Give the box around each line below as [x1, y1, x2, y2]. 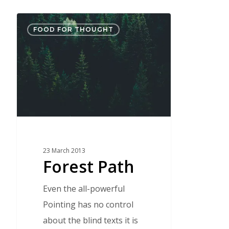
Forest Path [42, 155, 134, 178]
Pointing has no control [42, 199, 133, 211]
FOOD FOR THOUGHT [33, 25, 113, 33]
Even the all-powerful [42, 183, 125, 195]
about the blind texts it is [42, 215, 138, 226]
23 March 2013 [42, 146, 85, 155]
